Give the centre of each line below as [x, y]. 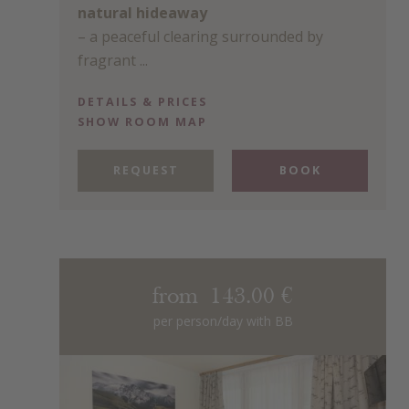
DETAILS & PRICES [142, 101]
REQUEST [146, 170]
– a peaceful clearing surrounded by [200, 37]
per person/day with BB [223, 320]
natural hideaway [142, 13]
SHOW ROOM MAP [142, 121]
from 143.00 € [223, 297]
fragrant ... [113, 61]
